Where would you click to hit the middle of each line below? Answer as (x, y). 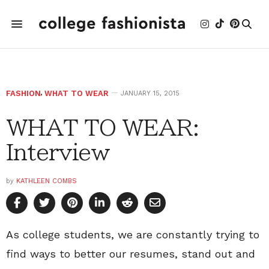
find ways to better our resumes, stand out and (131, 254)
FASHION (23, 93)
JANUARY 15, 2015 (150, 93)
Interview (58, 152)
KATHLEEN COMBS (47, 181)
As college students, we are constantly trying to (133, 234)
